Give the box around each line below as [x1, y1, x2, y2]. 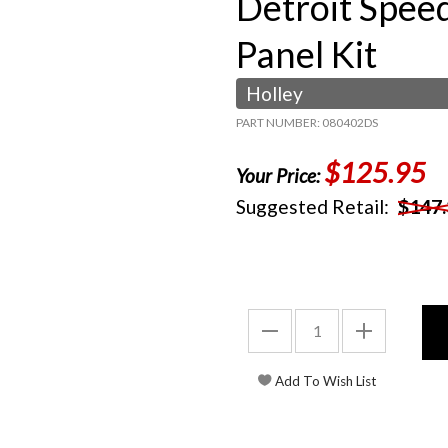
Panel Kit [236, 32, 377, 76]
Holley [246, 82, 303, 105]
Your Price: [236, 164, 324, 187]
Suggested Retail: [236, 195, 393, 218]
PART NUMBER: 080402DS [236, 115, 378, 130]
